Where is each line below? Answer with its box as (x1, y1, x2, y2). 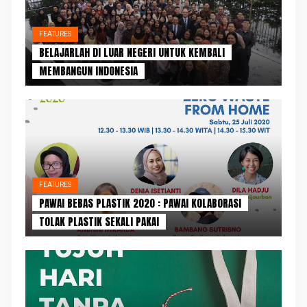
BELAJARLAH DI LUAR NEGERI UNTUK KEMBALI (39, 44, 225, 60)
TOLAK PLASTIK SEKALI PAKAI (39, 213, 160, 230)
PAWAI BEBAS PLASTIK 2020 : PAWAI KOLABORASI (39, 195, 242, 211)
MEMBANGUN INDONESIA (39, 62, 138, 79)
